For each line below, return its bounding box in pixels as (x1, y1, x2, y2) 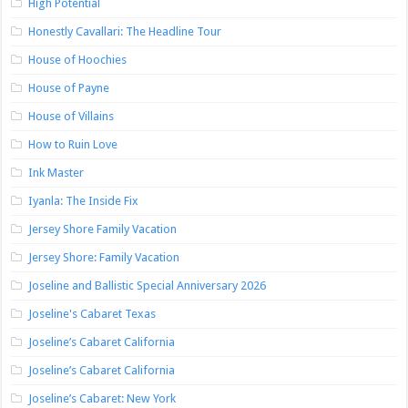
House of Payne (28, 81, 110, 96)
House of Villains (28, 109, 115, 124)
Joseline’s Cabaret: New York (28, 392, 177, 406)
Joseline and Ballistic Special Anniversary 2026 (28, 279, 267, 293)
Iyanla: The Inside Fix (28, 194, 139, 209)
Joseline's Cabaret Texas (28, 307, 157, 321)
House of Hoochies (28, 53, 127, 67)
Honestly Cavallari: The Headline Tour (28, 25, 222, 39)
